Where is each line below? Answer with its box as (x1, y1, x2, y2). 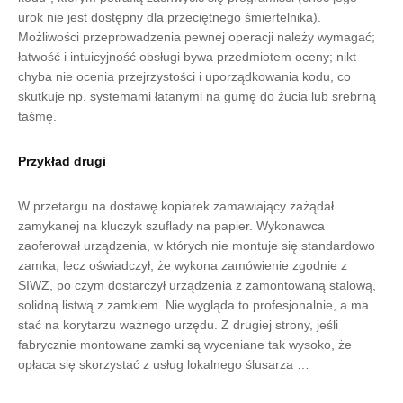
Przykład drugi (18, 154, 106, 168)
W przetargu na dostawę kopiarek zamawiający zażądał (18, 199, 334, 213)
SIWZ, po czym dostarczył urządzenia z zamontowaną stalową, (18, 278, 376, 292)
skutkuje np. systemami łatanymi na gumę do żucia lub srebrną (18, 89, 376, 103)
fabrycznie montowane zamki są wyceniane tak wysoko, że (18, 337, 352, 352)
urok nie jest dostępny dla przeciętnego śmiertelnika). (18, 10, 321, 24)
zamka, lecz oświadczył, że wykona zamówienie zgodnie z (18, 258, 347, 273)
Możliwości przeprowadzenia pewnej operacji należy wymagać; (18, 30, 375, 44)
